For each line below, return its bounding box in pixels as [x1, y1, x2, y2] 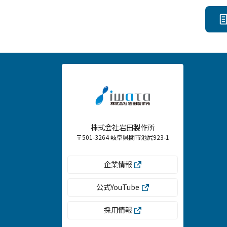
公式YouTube [96, 182, 140, 193]
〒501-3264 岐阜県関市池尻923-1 [76, 132, 170, 141]
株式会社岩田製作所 [91, 122, 155, 132]
